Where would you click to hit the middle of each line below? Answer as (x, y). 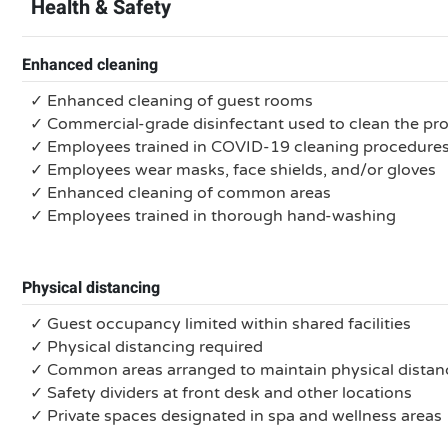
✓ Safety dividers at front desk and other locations (221, 393)
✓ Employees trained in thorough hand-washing (213, 216)
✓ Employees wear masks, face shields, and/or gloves (233, 170)
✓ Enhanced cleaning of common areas (180, 193)
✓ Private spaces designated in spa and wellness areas (236, 416)
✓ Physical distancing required (146, 347)
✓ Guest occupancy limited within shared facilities (220, 324)
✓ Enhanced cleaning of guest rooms (171, 101)
